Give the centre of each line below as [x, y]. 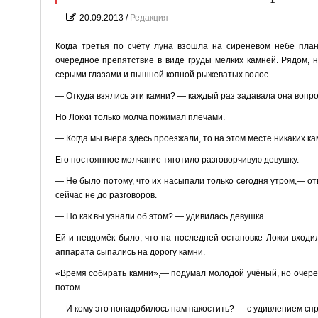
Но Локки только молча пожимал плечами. [140, 117]
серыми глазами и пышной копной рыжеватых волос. [163, 74]
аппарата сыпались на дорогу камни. [130, 252]
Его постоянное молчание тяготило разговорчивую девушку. [177, 159]
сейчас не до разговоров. [106, 195]
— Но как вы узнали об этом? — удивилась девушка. [160, 216]
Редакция [149, 17]
